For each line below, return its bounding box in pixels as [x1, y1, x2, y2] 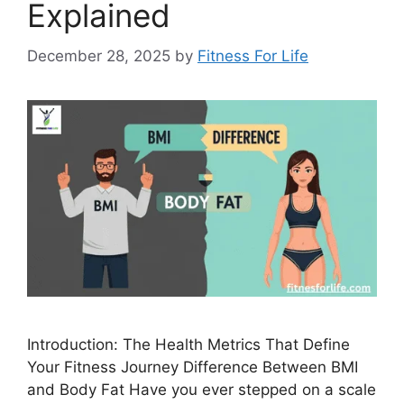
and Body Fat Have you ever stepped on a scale [27, 380, 376, 399]
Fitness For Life [197, 46, 308, 65]
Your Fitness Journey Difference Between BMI [27, 357, 358, 376]
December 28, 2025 [27, 46, 170, 65]
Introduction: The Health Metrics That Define [27, 335, 350, 353]
